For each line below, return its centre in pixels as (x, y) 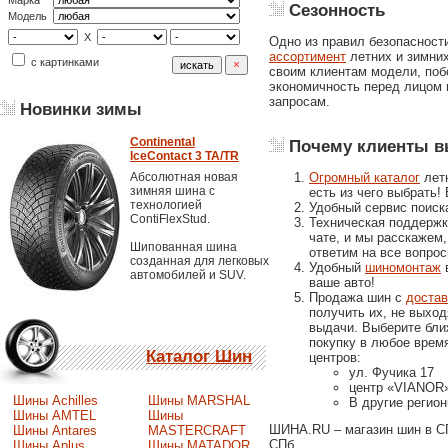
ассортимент (307, 56)
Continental (162, 142)
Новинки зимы (78, 109)
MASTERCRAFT (196, 430)
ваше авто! (342, 282)
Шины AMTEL (54, 415)
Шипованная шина (183, 247)
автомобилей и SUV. (188, 275)
